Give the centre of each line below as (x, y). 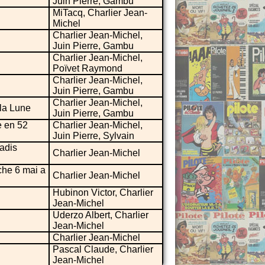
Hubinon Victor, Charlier (103, 192)
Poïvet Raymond (88, 68)
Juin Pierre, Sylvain (93, 135)
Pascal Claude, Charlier (103, 249)
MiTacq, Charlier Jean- (100, 12)
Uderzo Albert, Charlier (101, 215)
